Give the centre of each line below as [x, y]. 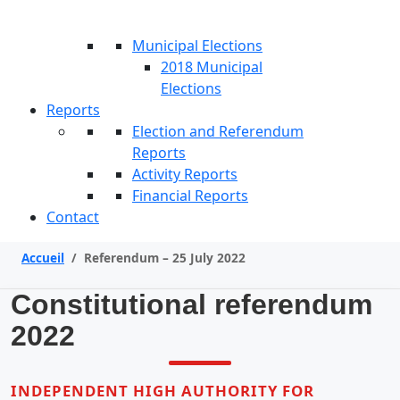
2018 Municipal [212, 67]
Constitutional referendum [192, 304]
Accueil [43, 258]
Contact [73, 217]
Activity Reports [185, 174]
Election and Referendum [218, 131]
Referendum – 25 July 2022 [165, 258]
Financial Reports [190, 196]
